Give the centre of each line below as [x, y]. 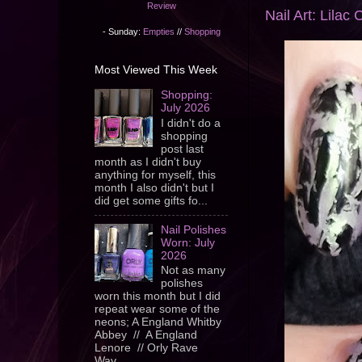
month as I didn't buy [148, 162]
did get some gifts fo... [151, 200]
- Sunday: [122, 31]
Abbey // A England [146, 335]
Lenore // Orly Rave [146, 348]
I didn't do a [191, 123]
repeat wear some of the [157, 309]
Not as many [194, 271]
